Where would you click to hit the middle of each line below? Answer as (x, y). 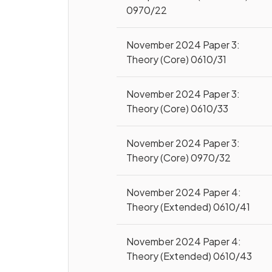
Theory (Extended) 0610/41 (189, 207)
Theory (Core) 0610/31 (177, 59)
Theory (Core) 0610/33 (178, 108)
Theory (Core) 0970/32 (179, 158)
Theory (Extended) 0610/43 (189, 256)
